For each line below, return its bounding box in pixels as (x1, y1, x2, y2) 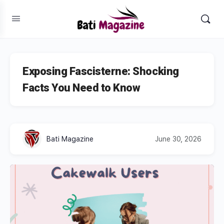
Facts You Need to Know (22, 81, 140, 94)
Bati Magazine (46, 134, 93, 143)
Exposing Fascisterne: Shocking (22, 65, 179, 77)
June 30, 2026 (155, 134, 201, 143)
